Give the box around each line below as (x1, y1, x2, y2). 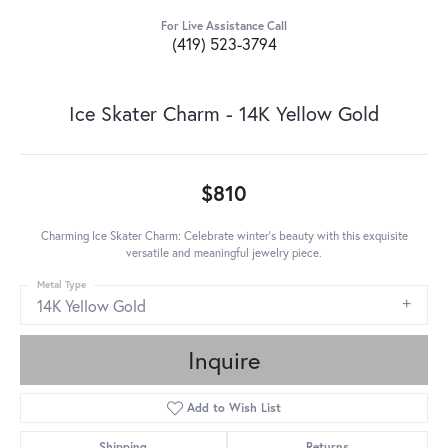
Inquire (188, 344, 260, 377)
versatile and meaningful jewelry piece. (126, 245, 322, 261)
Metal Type (37, 278, 86, 292)
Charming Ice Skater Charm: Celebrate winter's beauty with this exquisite (40, 228, 408, 244)
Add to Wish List (187, 400, 282, 416)
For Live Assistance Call (161, 18, 287, 34)
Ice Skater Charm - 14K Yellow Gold (68, 100, 380, 128)
